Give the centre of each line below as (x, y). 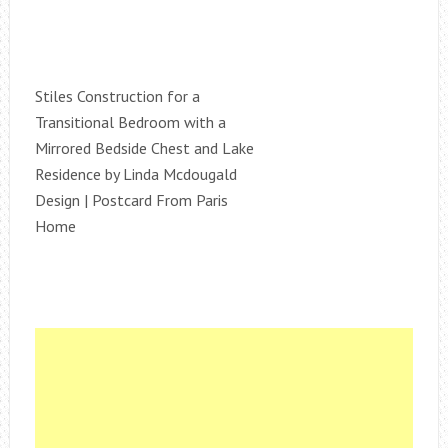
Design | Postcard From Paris (131, 200)
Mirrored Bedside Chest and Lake (144, 148)
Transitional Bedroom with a (130, 122)
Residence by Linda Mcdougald (135, 174)
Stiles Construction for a (117, 96)
